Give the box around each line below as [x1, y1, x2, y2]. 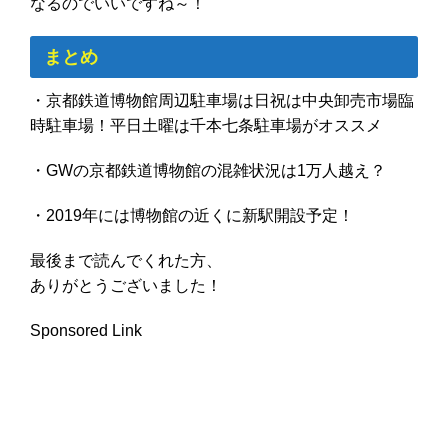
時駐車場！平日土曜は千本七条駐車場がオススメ [30, 116, 382, 134]
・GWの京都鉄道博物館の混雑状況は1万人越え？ [30, 161, 386, 179]
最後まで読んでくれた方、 [30, 251, 222, 269]
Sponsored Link [30, 321, 142, 339]
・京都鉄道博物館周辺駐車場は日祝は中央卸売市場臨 [30, 91, 414, 109]
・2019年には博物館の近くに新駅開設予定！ [30, 206, 354, 224]
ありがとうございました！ [30, 276, 222, 294]
